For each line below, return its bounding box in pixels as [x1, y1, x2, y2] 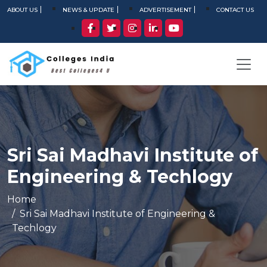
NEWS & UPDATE [63, 6, 114, 14]
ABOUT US [7, 6, 38, 14]
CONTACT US [216, 6, 254, 14]
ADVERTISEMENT [139, 6, 191, 14]
